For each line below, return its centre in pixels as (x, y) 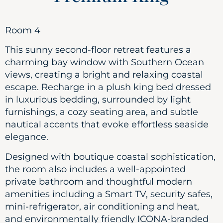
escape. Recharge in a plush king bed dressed (108, 87)
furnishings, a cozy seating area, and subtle (102, 112)
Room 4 (23, 30)
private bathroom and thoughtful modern (99, 181)
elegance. (27, 137)
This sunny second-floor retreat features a (98, 50)
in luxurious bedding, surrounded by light (98, 100)
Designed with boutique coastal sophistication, (110, 157)
